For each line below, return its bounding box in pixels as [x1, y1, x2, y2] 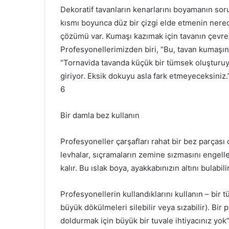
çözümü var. [60, 31, 106, 41]
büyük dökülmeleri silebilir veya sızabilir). [60, 202, 212, 212]
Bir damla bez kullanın [60, 110, 140, 120]
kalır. [60, 163, 79, 173]
